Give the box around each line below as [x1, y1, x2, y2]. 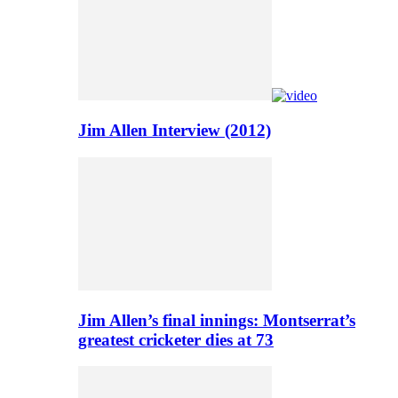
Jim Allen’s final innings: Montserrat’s [78, 310, 355, 330]
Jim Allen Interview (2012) [78, 121, 271, 140]
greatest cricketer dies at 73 [78, 330, 274, 349]
